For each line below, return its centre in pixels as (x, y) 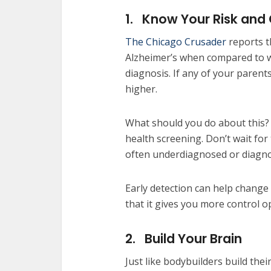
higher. (141, 89)
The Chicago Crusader (176, 42)
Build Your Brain (193, 239)
